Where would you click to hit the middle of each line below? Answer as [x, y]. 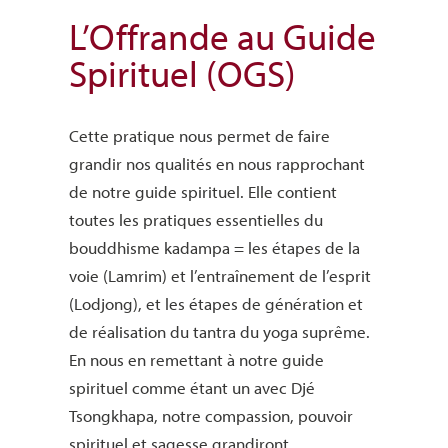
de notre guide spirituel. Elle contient [202, 192]
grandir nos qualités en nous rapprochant [216, 164]
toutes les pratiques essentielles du [195, 220]
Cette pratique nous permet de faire [199, 136]
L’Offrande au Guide [222, 36]
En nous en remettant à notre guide [196, 360]
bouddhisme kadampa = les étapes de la [214, 248]
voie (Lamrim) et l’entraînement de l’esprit [219, 276]
